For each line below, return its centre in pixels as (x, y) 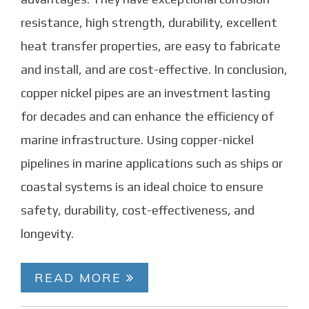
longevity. (47, 234)
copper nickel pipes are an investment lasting (146, 93)
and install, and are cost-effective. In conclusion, (154, 70)
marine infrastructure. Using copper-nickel (137, 140)
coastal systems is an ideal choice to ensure (142, 187)
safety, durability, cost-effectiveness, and (138, 210)
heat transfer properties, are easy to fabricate (151, 46)
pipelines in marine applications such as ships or (152, 163)
